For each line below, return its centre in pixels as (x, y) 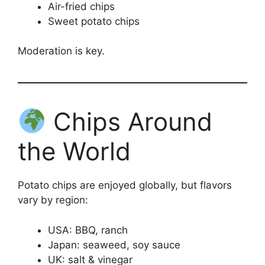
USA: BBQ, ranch (88, 230)
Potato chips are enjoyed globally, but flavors (125, 185)
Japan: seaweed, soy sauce (114, 245)
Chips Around (129, 122)
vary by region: (53, 200)
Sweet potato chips (94, 21)
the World (74, 151)
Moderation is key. (61, 51)
